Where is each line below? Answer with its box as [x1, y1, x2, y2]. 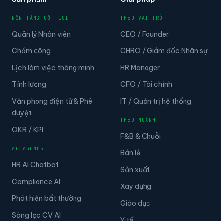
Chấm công [12, 46, 51, 55]
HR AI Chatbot [12, 160, 59, 169]
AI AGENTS [12, 145, 44, 152]
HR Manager [120, 63, 160, 72]
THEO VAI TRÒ [120, 14, 163, 21]
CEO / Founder [120, 29, 169, 38]
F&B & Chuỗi [120, 131, 161, 141]
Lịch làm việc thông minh [12, 63, 94, 72]
